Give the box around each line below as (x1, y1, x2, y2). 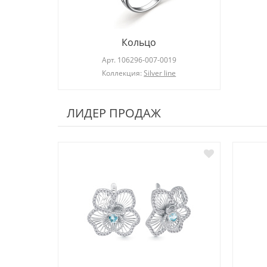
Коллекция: (102, 68, 144, 79)
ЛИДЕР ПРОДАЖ (67, 105, 161, 122)
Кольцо (122, 36, 157, 49)
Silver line (144, 68, 176, 79)
